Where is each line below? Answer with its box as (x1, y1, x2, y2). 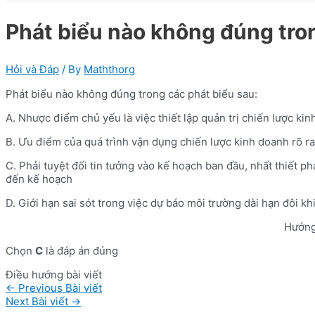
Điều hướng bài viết (6, 267, 102, 281)
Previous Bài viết (15, 281, 102, 295)
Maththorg (84, 62, 135, 76)
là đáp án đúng (43, 243, 118, 257)
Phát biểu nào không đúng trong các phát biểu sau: (6, 86, 257, 101)
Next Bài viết (6, 294, 71, 308)
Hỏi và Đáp (6, 62, 59, 76)
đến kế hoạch (6, 172, 72, 186)
